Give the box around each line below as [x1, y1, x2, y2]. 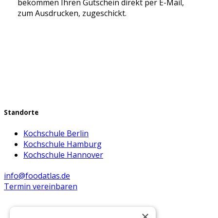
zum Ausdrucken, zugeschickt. [18, 8, 127, 19]
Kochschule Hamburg [23, 138, 102, 149]
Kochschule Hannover [23, 149, 103, 160]
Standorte [4, 108, 38, 117]
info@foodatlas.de [4, 170, 70, 181]
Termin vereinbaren [4, 181, 77, 192]
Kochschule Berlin [23, 127, 89, 139]
